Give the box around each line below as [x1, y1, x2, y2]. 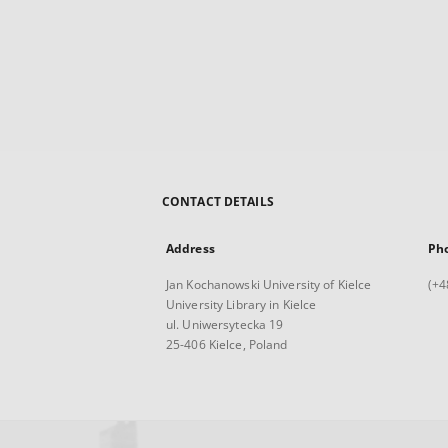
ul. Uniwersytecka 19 [166, 316, 284, 333]
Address [166, 240, 215, 257]
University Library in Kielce [166, 296, 317, 313]
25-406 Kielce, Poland [166, 336, 288, 353]
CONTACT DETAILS [162, 193, 274, 210]
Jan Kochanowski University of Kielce [166, 276, 372, 293]
